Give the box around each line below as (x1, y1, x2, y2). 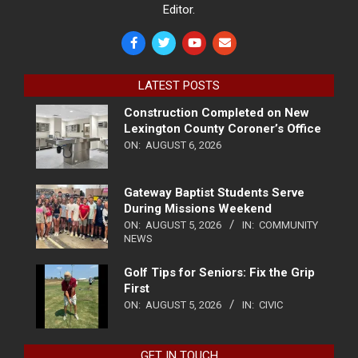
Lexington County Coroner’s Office (124, 121, 321, 137)
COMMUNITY (259, 219, 318, 232)
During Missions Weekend (124, 201, 272, 217)
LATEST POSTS (138, 78, 220, 93)
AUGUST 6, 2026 (145, 139, 221, 152)
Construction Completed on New (124, 105, 309, 121)
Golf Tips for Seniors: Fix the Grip (124, 265, 315, 280)
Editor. (163, 2, 195, 18)
